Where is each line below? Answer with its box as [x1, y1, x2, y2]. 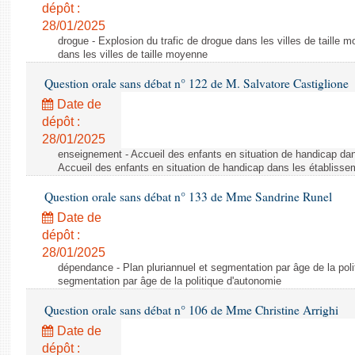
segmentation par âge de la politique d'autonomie [58, 276, 281, 287]
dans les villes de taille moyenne [58, 49, 208, 60]
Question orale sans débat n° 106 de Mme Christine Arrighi [41, 302, 338, 318]
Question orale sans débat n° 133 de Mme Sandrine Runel [41, 189, 332, 204]
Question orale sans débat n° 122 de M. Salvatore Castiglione [41, 75, 349, 91]
